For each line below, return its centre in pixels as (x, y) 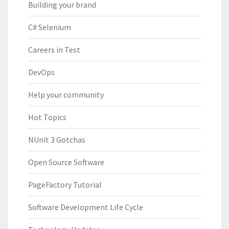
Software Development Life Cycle (86, 207)
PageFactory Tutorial (65, 185)
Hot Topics (47, 117)
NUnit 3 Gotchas (57, 140)
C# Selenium (50, 27)
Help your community (66, 95)
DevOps (41, 72)
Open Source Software (66, 162)
